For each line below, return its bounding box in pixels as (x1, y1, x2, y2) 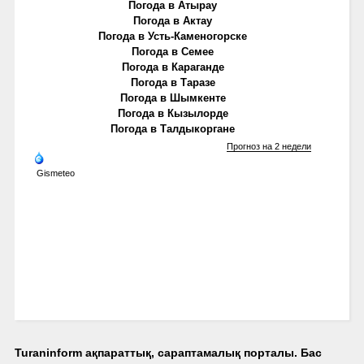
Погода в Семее (132, 45, 214, 58)
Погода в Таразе (130, 76, 215, 89)
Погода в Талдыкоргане (110, 122, 236, 135)
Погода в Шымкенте (119, 91, 226, 104)
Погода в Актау (133, 14, 213, 27)
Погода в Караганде (121, 60, 224, 73)
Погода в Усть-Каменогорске (98, 29, 248, 42)
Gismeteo (36, 167, 75, 178)
